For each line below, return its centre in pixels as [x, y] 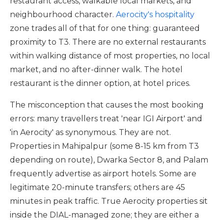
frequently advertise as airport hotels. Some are [103, 174]
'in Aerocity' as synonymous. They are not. [90, 132]
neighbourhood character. [62, 14]
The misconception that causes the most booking [107, 105]
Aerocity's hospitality [154, 14]
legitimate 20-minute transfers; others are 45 [97, 187]
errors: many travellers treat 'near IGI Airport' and [106, 119]
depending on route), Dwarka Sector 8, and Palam [109, 160]
